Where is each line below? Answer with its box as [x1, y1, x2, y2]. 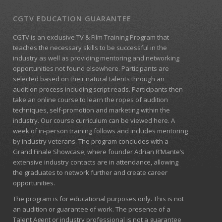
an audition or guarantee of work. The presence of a [13, 205, 171, 214]
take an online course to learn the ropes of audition [13, 95, 168, 105]
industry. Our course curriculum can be [13, 116, 131, 125]
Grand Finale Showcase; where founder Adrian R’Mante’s [13, 147, 185, 157]
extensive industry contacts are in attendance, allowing [13, 158, 179, 167]
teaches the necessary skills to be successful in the [13, 43, 167, 53]
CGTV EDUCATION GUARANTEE [13, 14, 132, 24]
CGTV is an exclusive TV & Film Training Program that [13, 33, 169, 42]
